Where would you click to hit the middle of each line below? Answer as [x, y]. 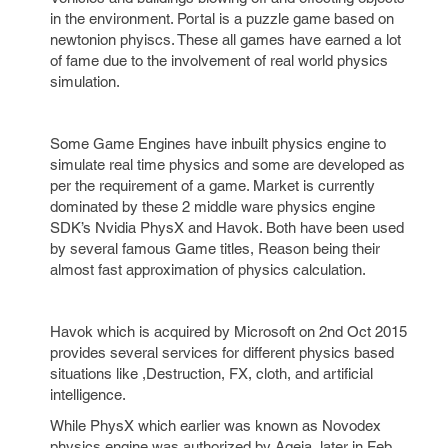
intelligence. [88, 394]
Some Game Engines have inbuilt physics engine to [218, 143]
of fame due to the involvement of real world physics [219, 60]
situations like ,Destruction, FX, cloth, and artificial [211, 373]
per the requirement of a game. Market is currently [212, 185]
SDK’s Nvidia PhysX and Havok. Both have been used [227, 227]
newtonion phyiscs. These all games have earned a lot [225, 39]
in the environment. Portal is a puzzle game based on [222, 18]
